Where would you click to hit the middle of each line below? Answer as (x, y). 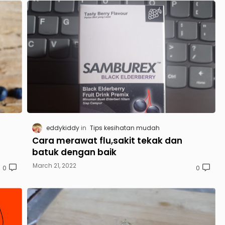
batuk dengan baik (74, 152)
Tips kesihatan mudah (125, 128)
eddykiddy (63, 128)
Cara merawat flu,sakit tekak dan (107, 141)
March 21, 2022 (54, 166)
